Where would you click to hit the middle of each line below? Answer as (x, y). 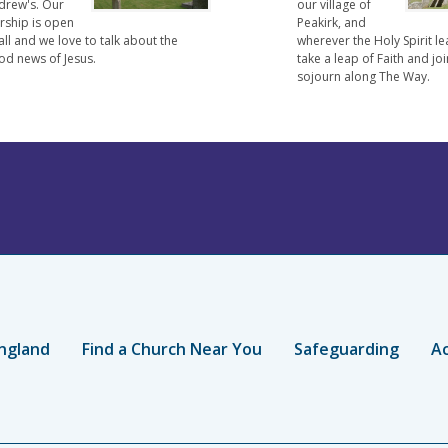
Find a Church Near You (171, 348)
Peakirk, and (332, 22)
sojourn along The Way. (364, 76)
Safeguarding (346, 348)
